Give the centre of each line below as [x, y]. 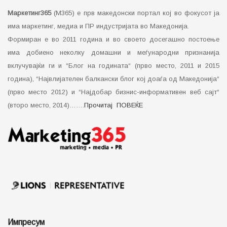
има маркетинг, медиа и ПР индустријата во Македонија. [98, 26]
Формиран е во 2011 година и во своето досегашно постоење [113, 39]
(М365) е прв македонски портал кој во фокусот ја [135, 13]
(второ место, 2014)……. [46, 105]
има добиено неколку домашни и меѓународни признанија [113, 52]
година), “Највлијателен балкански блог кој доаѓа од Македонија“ [113, 79]
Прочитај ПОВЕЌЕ [113, 105]
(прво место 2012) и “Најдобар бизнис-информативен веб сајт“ [113, 92]
